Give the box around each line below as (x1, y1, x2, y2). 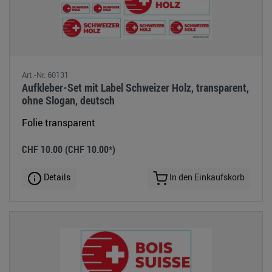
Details (42, 171, 70, 183)
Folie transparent (22, 116, 95, 130)
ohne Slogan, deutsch (22, 93, 115, 108)
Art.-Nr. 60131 (22, 69, 69, 81)
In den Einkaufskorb (168, 171, 245, 183)
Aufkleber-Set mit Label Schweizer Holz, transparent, (22, 80, 249, 95)
